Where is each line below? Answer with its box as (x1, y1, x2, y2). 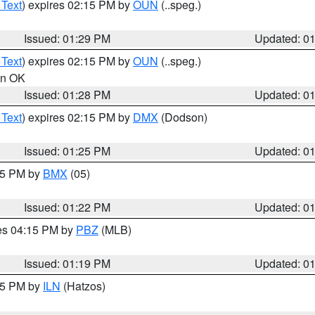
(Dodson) (158, 109, 207, 125)
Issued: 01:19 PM (24, 255, 111, 271)
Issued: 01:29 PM (24, 30, 111, 46)
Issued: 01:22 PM (24, 199, 111, 215)
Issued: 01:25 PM (24, 143, 111, 159)
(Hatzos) (60, 278, 105, 294)
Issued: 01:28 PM (24, 86, 111, 103)
